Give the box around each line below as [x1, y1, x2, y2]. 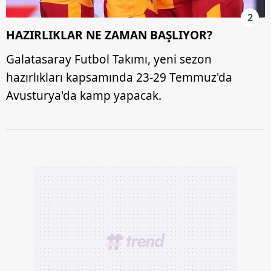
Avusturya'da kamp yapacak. [6, 87, 162, 103]
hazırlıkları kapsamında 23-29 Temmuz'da [6, 69, 232, 85]
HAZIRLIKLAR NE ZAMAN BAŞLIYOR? [6, 27, 212, 43]
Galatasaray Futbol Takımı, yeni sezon [6, 51, 212, 67]
